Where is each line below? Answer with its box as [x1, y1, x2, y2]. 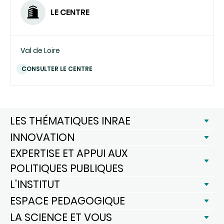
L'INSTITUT [10, 176, 60, 191]
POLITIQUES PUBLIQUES [10, 160, 123, 175]
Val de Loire [20, 45, 60, 55]
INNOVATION [10, 129, 74, 144]
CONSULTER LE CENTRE [21, 64, 92, 73]
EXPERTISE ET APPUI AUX [10, 145, 127, 160]
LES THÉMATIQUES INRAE [10, 113, 130, 128]
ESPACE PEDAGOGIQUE [10, 193, 125, 208]
